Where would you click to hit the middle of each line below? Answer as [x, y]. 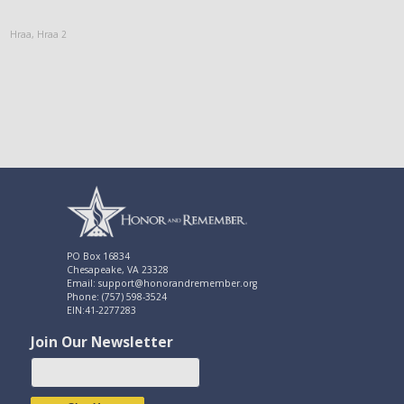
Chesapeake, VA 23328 [117, 270]
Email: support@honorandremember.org [161, 284]
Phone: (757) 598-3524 [116, 297]
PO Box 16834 [98, 257]
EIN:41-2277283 [101, 311]
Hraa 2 [52, 34]
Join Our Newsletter [101, 342]
